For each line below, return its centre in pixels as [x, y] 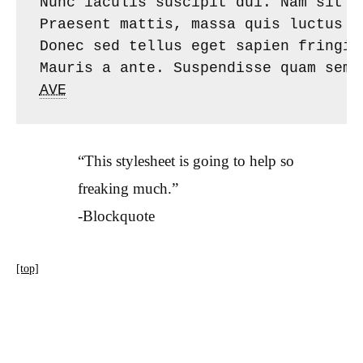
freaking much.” [128, 189]
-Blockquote [116, 216]
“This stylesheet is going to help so [186, 161]
